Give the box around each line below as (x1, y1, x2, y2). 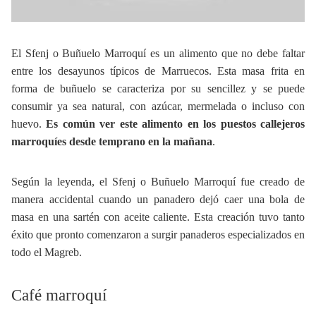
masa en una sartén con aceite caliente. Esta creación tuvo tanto (11, 211, 305, 224)
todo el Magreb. (11, 246, 82, 259)
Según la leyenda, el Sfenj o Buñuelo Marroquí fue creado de (11, 176, 305, 188)
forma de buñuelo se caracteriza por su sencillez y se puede (11, 83, 305, 95)
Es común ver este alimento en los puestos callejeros (46, 118, 305, 130)
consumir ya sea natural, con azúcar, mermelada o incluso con (11, 100, 305, 113)
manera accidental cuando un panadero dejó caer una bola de (11, 193, 305, 206)
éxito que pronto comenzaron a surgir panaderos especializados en (11, 229, 305, 241)
